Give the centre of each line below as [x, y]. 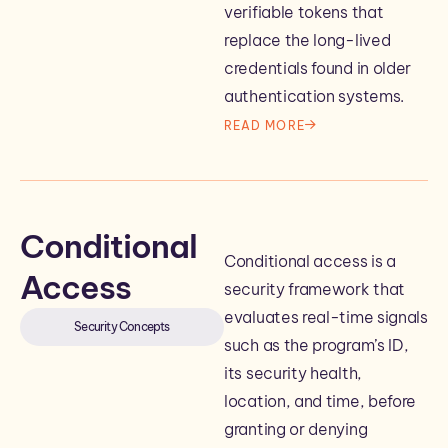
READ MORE [264, 125]
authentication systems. [314, 96]
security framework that [315, 289]
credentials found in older [318, 68]
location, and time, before [320, 401]
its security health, [293, 373]
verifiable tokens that [304, 12]
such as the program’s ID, [316, 345]
